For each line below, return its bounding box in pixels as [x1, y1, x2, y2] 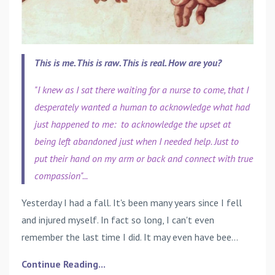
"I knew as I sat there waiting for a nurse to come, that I [34, 83, 249, 96]
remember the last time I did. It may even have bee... [21, 230, 238, 243]
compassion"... [34, 169, 88, 182]
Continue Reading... [21, 257, 106, 270]
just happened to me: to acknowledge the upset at [34, 117, 231, 130]
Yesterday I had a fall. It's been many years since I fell [21, 196, 242, 209]
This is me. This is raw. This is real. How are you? [34, 56, 222, 69]
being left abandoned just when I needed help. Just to [34, 134, 239, 147]
